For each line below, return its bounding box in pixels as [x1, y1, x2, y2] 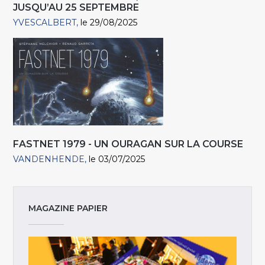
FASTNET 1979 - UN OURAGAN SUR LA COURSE [13, 138, 244, 150]
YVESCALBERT [13, 17, 77, 28]
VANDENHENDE [13, 153, 85, 164]
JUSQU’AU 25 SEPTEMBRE [13, 1, 140, 13]
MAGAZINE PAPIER [28, 203, 108, 214]
